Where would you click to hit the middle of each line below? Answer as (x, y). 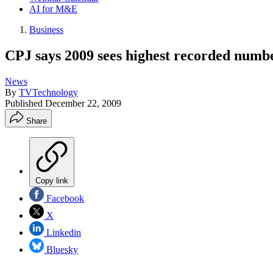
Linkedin (62, 232)
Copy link (52, 180)
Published (25, 103)
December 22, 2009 (83, 103)
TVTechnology (48, 92)
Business (46, 30)
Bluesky (61, 249)
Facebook (64, 198)
